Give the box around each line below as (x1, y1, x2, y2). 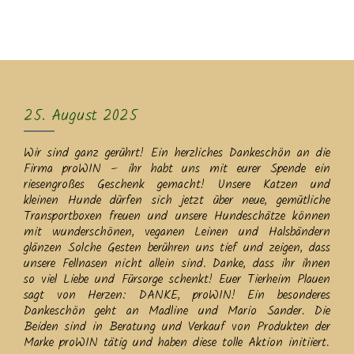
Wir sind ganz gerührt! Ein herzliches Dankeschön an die (24, 143, 330, 163)
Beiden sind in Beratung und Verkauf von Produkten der (24, 317, 330, 337)
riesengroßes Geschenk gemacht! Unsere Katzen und (24, 175, 330, 194)
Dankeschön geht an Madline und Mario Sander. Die (24, 301, 330, 321)
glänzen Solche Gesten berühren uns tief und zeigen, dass (24, 238, 330, 258)
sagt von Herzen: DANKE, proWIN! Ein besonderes (24, 285, 330, 305)
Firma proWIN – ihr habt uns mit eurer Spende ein (24, 159, 330, 179)
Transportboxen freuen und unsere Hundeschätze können (24, 206, 330, 226)
